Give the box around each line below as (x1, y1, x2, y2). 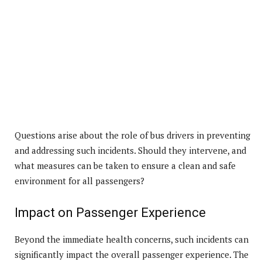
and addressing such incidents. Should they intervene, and (15, 144, 246, 156)
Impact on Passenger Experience (15, 205, 206, 220)
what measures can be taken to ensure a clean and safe (15, 159, 236, 171)
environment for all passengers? (15, 174, 144, 187)
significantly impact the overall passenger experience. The (15, 248, 249, 260)
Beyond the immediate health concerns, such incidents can (15, 233, 249, 245)
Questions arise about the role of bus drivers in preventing (15, 129, 250, 141)
